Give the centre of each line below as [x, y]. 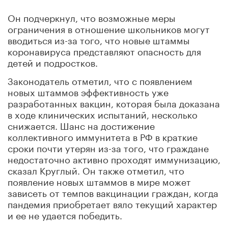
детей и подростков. [53, 61]
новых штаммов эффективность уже [88, 91]
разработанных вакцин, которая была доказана [114, 102]
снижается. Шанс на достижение [81, 124]
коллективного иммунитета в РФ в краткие [103, 136]
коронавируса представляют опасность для [104, 50]
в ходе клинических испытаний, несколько [103, 113]
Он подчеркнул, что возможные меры [92, 17]
